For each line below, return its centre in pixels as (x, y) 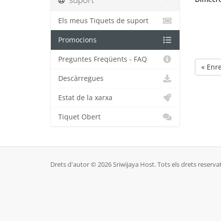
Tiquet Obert (79, 117)
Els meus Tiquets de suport (103, 21)
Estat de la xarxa (85, 98)
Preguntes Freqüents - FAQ (103, 59)
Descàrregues (81, 78)
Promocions (77, 40)
